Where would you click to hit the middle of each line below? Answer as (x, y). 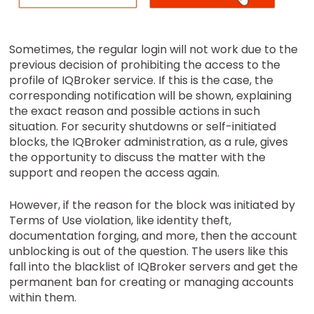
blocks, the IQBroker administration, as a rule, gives (149, 142)
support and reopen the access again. (115, 173)
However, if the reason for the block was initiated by (152, 205)
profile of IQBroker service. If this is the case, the (142, 80)
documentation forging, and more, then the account (153, 236)
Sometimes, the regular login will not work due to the (154, 49)
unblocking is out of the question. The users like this (149, 251)
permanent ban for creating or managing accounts (152, 282)
